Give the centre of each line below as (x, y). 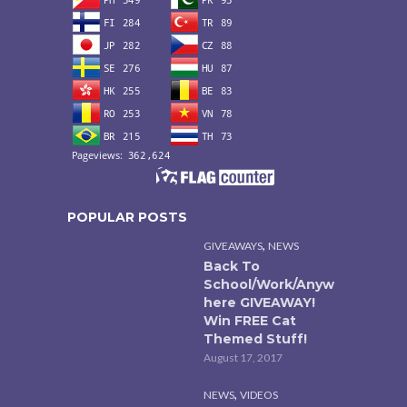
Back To (232, 266)
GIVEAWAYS (233, 245)
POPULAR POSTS (127, 217)
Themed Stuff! (255, 338)
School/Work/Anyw (269, 284)
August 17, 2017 (243, 357)
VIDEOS (259, 394)
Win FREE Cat (250, 320)
